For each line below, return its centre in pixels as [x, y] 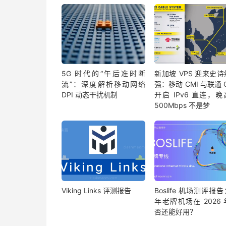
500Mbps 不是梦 [182, 105]
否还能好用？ [176, 211]
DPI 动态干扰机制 [90, 95]
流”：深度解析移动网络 [104, 84]
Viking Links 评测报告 [96, 190]
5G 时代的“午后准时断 [104, 74]
